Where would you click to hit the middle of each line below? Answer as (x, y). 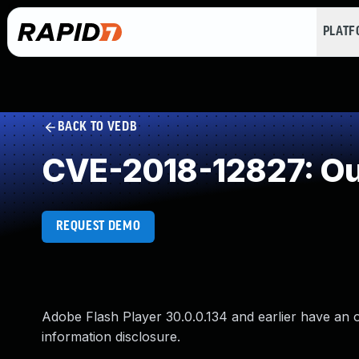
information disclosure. (111, 337)
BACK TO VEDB (97, 127)
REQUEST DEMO (98, 226)
